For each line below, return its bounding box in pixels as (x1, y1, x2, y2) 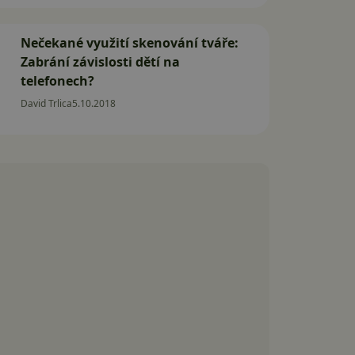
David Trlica (21, 97, 72, 110)
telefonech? (21, 72, 94, 90)
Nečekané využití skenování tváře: (21, 34, 239, 52)
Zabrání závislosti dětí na (21, 53, 180, 71)
